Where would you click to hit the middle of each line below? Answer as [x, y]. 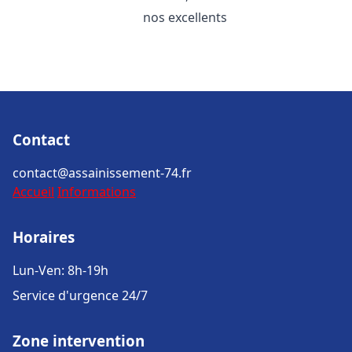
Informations [97, 192]
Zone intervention [79, 341]
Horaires [44, 237]
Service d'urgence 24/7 [80, 295]
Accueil [33, 192]
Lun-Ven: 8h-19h [60, 270]
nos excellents [185, 17]
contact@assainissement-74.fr [102, 173]
